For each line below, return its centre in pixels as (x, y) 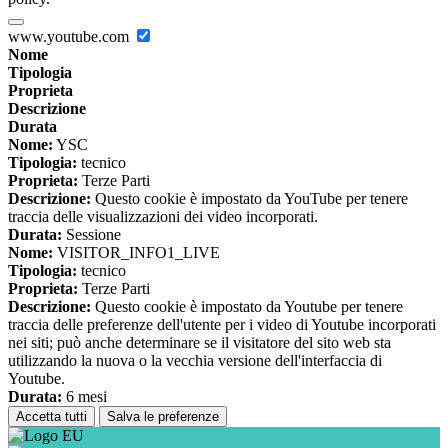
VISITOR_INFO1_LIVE (136, 253)
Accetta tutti (51, 417)
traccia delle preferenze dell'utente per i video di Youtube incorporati (222, 325)
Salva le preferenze (163, 417)
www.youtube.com (70, 37)
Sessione (91, 235)
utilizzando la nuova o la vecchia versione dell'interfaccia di (195, 361)
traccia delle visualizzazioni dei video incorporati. (163, 217)
